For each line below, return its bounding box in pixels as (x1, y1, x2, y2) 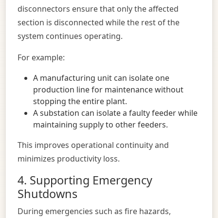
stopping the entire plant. (33, 95, 127, 107)
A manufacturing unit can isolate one (33, 72, 169, 83)
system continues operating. (18, 30, 123, 41)
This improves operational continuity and (18, 139, 169, 150)
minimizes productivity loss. (18, 153, 120, 164)
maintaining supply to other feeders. (33, 119, 168, 130)
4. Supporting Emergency (18, 172, 152, 188)
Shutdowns (18, 185, 77, 201)
